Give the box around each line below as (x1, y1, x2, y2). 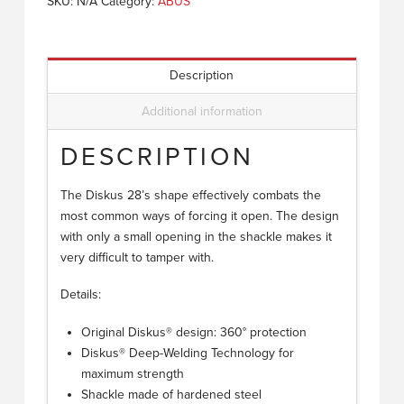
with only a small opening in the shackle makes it (60, 228, 332, 244)
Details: (60, 287, 101, 303)
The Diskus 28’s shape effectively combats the (60, 187, 321, 203)
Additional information (141, 103, 262, 119)
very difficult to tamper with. (60, 249, 214, 265)
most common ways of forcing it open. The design (60, 207, 339, 224)
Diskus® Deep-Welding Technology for (80, 344, 294, 361)
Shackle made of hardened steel (80, 386, 262, 402)
